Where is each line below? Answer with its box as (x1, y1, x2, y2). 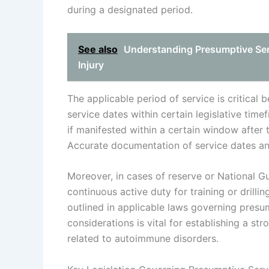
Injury (78, 58, 104, 71)
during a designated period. (67, 4, 193, 16)
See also (78, 43, 118, 55)
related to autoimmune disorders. (67, 232, 219, 245)
